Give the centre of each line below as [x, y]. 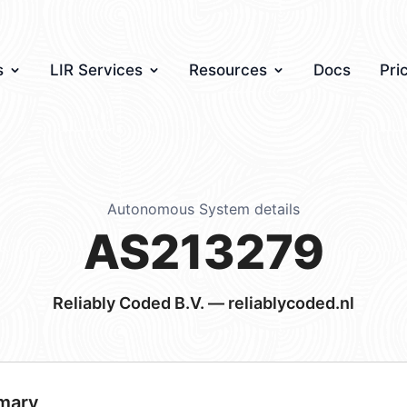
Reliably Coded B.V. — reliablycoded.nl [203, 303]
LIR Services [96, 70]
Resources [228, 70]
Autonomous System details [203, 209]
